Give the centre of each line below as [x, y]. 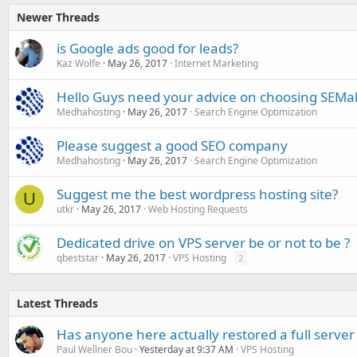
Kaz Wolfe [78, 63]
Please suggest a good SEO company [172, 145]
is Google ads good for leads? [147, 48]
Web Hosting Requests [198, 209]
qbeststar [78, 257]
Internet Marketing [216, 63]
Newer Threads [58, 17]
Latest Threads [57, 303]
